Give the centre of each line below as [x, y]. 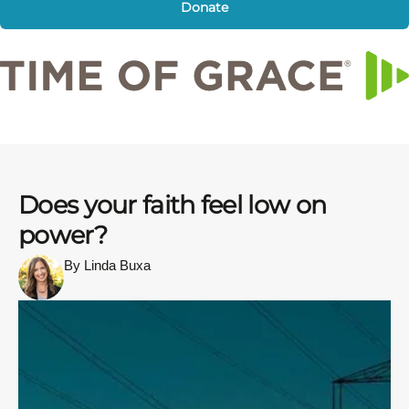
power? [63, 235]
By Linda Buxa [107, 265]
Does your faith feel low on [173, 204]
